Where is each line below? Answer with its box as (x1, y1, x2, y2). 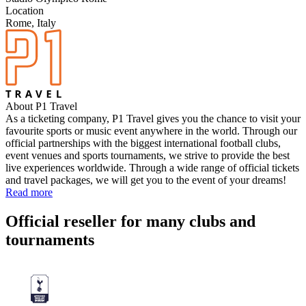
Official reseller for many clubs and (5, 212, 255, 230)
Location (5, 4, 44, 16)
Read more (5, 186, 53, 198)
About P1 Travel (5, 100, 77, 112)
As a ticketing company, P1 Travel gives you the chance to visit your (5, 112, 301, 124)
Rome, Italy (5, 16, 56, 29)
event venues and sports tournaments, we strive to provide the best (5, 149, 290, 161)
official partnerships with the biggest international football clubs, (5, 137, 281, 149)
